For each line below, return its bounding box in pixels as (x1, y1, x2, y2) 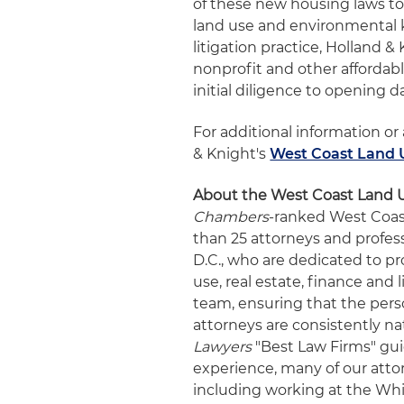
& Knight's (193, 145, 271, 162)
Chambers (193, 208, 270, 225)
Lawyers (193, 338, 252, 355)
